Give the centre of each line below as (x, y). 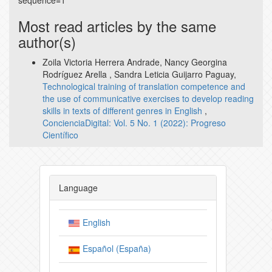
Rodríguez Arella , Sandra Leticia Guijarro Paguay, (139, 74)
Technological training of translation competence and (144, 87)
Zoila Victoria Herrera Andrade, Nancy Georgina (135, 62)
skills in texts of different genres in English (124, 111)
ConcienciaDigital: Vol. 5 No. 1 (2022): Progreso (134, 123)
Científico (60, 135)
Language (78, 188)
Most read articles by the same (117, 26)
